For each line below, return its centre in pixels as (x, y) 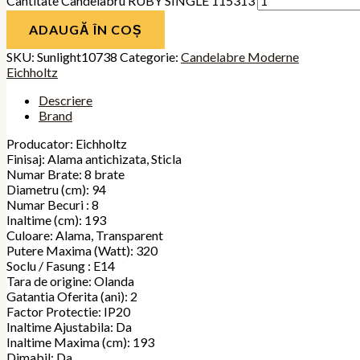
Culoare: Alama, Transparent (85, 235)
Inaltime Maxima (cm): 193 (80, 342)
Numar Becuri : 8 (53, 205)
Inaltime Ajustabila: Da (69, 327)
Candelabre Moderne (240, 57)
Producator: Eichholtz (67, 144)
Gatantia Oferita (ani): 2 (72, 297)
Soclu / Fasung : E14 (61, 266)
